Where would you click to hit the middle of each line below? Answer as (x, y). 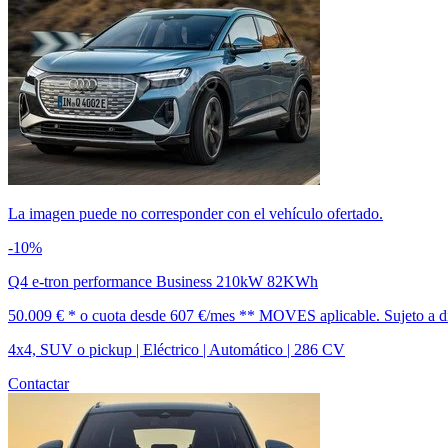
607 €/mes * (208, 315)
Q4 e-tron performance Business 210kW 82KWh (163, 281)
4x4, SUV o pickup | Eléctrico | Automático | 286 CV (176, 349)
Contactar (38, 383)
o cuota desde (123, 315)
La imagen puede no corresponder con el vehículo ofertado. (195, 213)
